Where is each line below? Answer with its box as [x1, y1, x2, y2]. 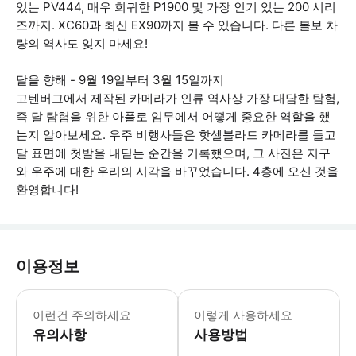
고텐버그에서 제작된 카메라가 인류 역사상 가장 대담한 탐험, [16, 91, 339, 106]
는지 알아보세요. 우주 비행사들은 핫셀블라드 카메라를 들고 [16, 127, 336, 142]
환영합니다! [16, 182, 79, 197]
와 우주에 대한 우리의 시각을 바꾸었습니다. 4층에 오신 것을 [16, 164, 339, 179]
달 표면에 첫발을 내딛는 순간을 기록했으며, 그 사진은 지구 [16, 145, 331, 161]
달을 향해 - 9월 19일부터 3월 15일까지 [16, 72, 224, 87]
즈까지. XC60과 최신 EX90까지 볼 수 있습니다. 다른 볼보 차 [16, 17, 338, 33]
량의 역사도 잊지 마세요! [16, 36, 148, 51]
